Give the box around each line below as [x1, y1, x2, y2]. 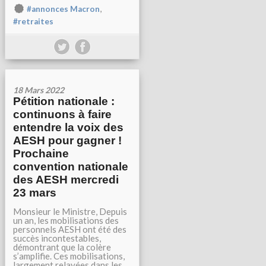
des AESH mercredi [13, 173, 119, 186]
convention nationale [13, 160, 128, 173]
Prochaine [13, 147, 69, 160]
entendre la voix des [13, 121, 123, 134]
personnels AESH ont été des [13, 224, 126, 235]
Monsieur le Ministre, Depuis [13, 206, 127, 217]
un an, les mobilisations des [13, 215, 119, 226]
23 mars [13, 186, 56, 199]
